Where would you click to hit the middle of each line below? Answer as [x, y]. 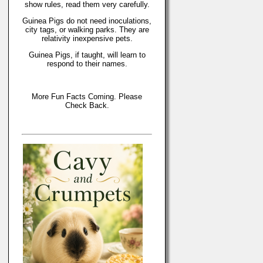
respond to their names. [87, 64]
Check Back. [87, 105]
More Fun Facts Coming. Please [87, 97]
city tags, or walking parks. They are [87, 30]
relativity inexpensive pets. [87, 38]
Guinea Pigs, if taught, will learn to [87, 55]
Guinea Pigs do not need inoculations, [87, 21]
